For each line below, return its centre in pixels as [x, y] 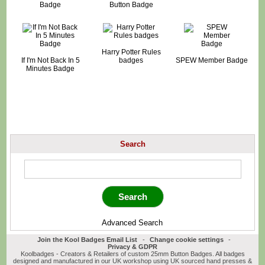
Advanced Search [132, 222]
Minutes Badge [51, 68]
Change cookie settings [186, 240]
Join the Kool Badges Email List [88, 240]
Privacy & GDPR [132, 247]
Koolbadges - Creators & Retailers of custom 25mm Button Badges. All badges [132, 254]
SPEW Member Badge [212, 60]
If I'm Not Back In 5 [50, 60]
